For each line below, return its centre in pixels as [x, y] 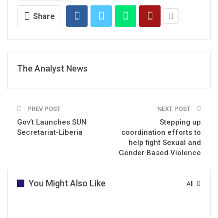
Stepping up [180, 122]
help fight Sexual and [165, 142]
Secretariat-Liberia [50, 132]
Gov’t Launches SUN [52, 122]
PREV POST [43, 109]
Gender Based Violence [160, 153]
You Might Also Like [67, 183]
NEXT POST [175, 109]
